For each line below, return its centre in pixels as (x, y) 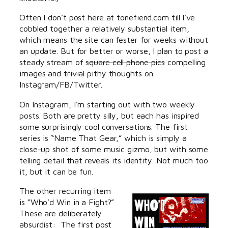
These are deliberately (61, 213)
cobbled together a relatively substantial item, (105, 28)
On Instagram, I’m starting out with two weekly (107, 104)
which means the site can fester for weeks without (114, 40)
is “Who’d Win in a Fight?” (67, 202)
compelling (186, 62)
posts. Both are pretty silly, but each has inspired (109, 115)
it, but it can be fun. (56, 171)
